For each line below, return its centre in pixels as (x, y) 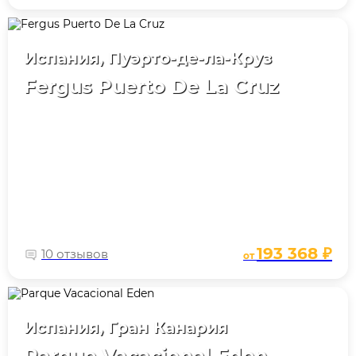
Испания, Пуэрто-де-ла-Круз (148, 58)
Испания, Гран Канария (126, 327)
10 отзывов (75, 253)
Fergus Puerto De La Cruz (151, 86)
